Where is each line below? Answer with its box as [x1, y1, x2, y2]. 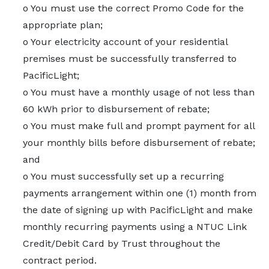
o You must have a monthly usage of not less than [23, 86, 255, 98]
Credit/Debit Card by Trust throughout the [23, 238, 220, 249]
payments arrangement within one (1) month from [23, 187, 256, 199]
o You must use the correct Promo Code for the [23, 2, 244, 14]
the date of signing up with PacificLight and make [23, 204, 253, 216]
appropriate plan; [23, 19, 103, 31]
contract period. [23, 255, 97, 266]
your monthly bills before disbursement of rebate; [23, 137, 255, 148]
